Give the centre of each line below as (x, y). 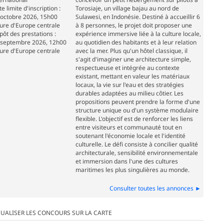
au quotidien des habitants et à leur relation (136, 42)
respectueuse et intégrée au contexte (127, 68)
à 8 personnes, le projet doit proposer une (133, 25)
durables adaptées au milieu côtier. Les (129, 93)
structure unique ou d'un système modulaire (137, 110)
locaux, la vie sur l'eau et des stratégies (129, 85)
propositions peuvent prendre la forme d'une (137, 102)
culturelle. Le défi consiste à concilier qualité (136, 144)
